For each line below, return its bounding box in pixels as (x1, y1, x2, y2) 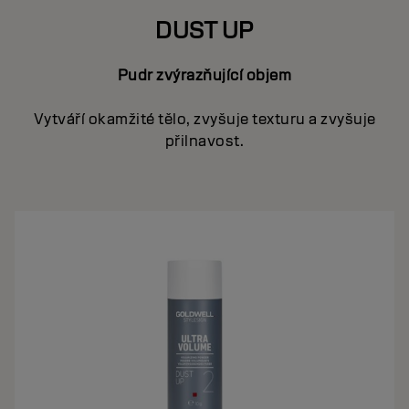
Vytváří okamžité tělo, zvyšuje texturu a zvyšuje (33, 109, 376, 129)
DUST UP (155, 15, 254, 45)
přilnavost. (164, 131, 245, 151)
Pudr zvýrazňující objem (117, 65, 292, 85)
